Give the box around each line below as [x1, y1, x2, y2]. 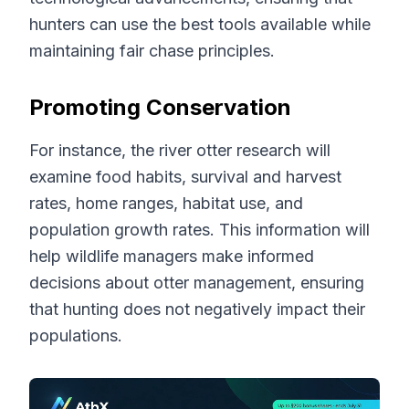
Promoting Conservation [29, 94, 291, 121]
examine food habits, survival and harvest [29, 167, 341, 186]
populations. [29, 326, 122, 345]
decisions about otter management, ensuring [29, 273, 364, 292]
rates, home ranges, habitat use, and [29, 194, 303, 213]
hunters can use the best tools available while [29, 15, 371, 34]
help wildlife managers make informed [29, 246, 314, 266]
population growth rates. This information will [29, 220, 370, 239]
